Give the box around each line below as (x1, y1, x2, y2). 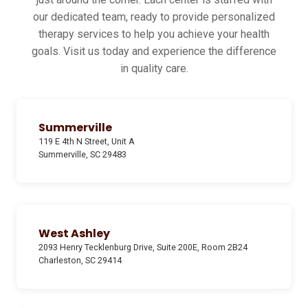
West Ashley (38, 225, 110, 242)
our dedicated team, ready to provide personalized (33, 10, 275, 24)
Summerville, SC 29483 (38, 149, 126, 160)
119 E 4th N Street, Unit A (38, 136, 135, 147)
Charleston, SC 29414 (38, 255, 122, 266)
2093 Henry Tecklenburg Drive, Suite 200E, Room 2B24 (38, 242, 247, 253)
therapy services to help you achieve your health (38, 27, 269, 41)
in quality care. (120, 62, 188, 76)
